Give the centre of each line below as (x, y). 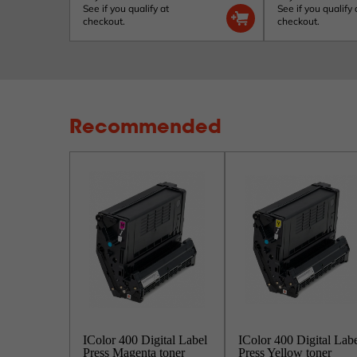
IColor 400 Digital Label (145, 340)
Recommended (145, 128)
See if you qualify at (126, 8)
